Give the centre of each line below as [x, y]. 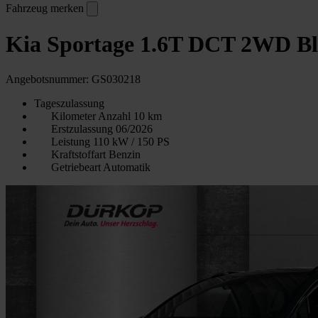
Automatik [127, 167]
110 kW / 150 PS [131, 141]
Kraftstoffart [80, 154]
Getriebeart [77, 167]
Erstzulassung [83, 128]
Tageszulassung [69, 103]
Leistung [72, 141]
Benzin [125, 154]
